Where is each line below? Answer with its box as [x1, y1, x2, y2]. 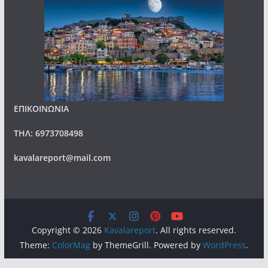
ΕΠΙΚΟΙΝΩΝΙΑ [13, 103, 69, 114]
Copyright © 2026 [31, 224, 104, 236]
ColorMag [51, 239, 90, 251]
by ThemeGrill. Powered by [90, 239, 203, 251]
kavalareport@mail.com [13, 152, 111, 163]
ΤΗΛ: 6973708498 [13, 127, 83, 139]
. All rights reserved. [155, 224, 236, 236]
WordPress [202, 239, 246, 251]
